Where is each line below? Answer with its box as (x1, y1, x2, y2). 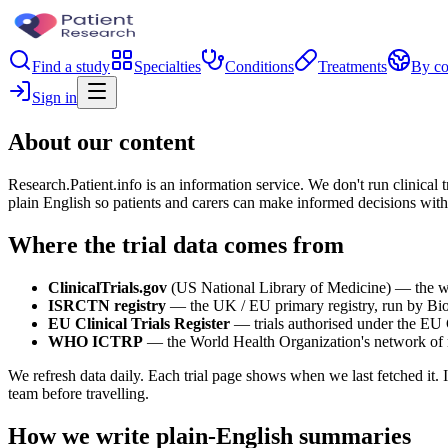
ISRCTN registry (48, 296, 166, 314)
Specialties (134, 58, 201, 75)
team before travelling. (8, 384, 149, 402)
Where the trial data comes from (8, 231, 344, 258)
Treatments (318, 58, 387, 75)
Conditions (225, 58, 294, 75)
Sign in (32, 89, 77, 106)
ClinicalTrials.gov (48, 278, 167, 296)
